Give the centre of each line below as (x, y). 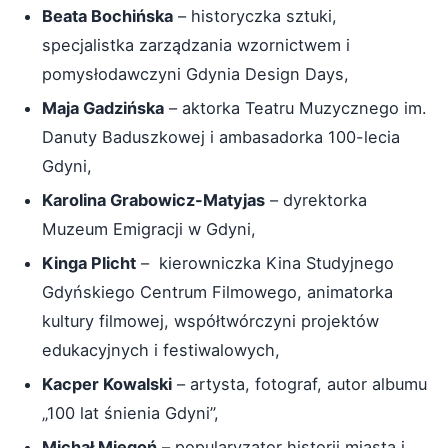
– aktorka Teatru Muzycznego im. (295, 108)
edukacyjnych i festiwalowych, (161, 350)
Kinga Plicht (89, 263)
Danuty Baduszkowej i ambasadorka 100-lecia (221, 137)
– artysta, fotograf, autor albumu (299, 384)
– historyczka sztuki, (255, 16)
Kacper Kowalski (107, 384)
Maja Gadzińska (103, 108)
